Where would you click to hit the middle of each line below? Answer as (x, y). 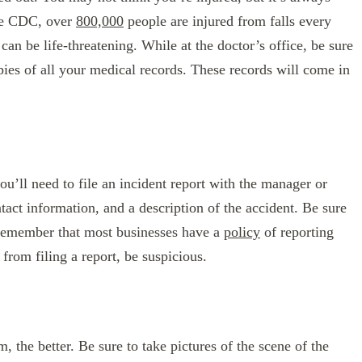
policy (242, 232)
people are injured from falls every (227, 21)
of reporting (297, 232)
